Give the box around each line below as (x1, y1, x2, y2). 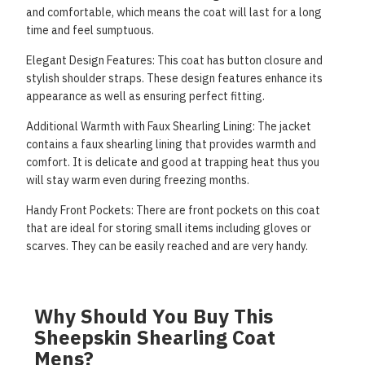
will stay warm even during (26, 173, 164, 187)
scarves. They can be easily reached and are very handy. (26, 239, 308, 253)
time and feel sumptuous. (26, 23, 154, 37)
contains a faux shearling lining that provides (26, 137, 253, 152)
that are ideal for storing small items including (26, 221, 261, 235)
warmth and (256, 137, 316, 152)
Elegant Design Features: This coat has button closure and (26, 53, 323, 68)
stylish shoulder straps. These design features (26, 71, 265, 86)
